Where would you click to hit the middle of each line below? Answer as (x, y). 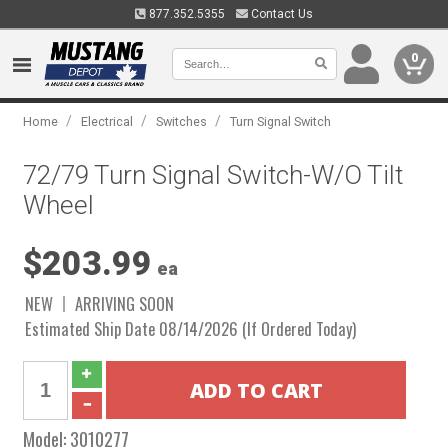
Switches (182, 121)
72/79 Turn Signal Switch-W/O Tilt (213, 175)
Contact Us (280, 14)
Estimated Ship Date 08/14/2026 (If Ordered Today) (191, 328)
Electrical (107, 121)
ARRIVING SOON (125, 303)
